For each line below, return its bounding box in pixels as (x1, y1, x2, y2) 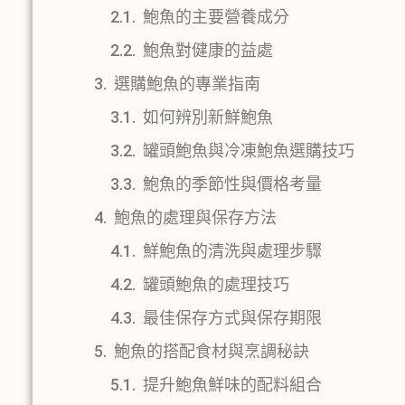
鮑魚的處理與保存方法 (114, 207, 277, 227)
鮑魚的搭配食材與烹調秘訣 (114, 341, 309, 361)
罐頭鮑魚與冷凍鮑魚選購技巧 (143, 140, 354, 160)
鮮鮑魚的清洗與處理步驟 (143, 240, 322, 260)
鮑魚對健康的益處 (143, 40, 273, 60)
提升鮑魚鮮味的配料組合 (143, 374, 322, 394)
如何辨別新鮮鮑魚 (143, 107, 273, 127)
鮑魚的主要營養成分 (143, 6, 289, 26)
